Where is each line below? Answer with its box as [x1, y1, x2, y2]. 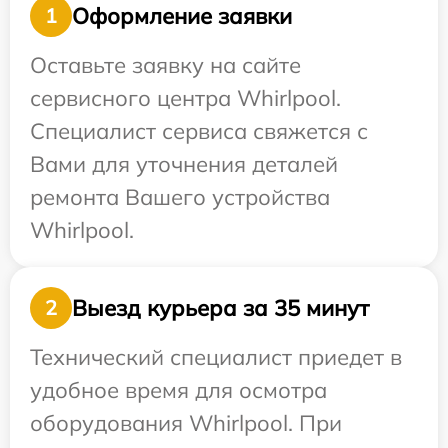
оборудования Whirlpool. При [30, 409, 342, 438]
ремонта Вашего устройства [30, 183, 330, 212]
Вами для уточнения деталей [30, 150, 338, 179]
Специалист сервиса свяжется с [30, 117, 368, 146]
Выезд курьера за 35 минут [72, 293, 369, 322]
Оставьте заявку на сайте [30, 51, 301, 80]
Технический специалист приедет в [30, 343, 402, 372]
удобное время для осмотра [30, 376, 327, 405]
